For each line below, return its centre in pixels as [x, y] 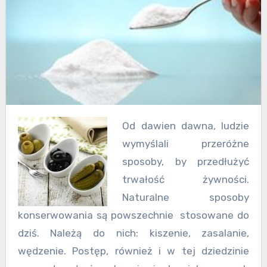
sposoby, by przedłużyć [186, 161]
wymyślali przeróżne [186, 143]
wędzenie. [45, 251]
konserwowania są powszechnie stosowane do [133, 215]
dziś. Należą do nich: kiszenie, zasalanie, [133, 233]
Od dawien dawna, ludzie [126, 125]
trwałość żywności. [186, 179]
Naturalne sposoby [186, 197]
